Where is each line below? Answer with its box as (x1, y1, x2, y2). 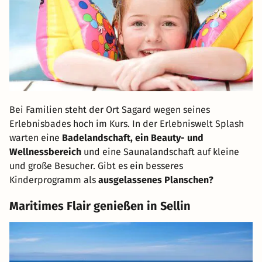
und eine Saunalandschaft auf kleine (81, 146, 239, 158)
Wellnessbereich (9, 146, 81, 158)
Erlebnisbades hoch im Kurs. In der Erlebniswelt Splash (9, 118, 244, 130)
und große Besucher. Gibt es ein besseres (9, 160, 183, 172)
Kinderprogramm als (9, 174, 98, 186)
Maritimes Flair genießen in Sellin (9, 199, 191, 213)
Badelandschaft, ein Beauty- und (62, 132, 204, 144)
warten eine (9, 132, 62, 144)
